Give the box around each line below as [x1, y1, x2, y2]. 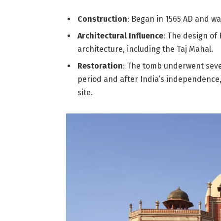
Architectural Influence [77, 31, 163, 40]
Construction [77, 14, 127, 24]
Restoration [77, 61, 123, 71]
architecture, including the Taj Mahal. [77, 44, 213, 54]
